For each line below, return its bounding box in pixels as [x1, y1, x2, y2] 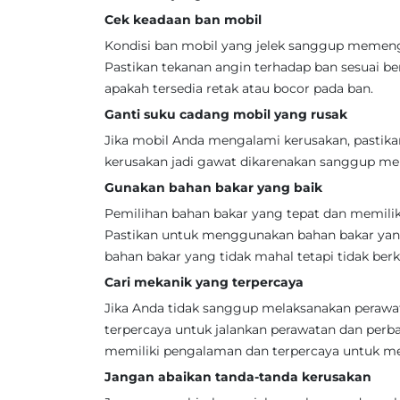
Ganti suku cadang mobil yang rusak [104, 106, 347, 122]
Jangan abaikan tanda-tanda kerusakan [104, 369, 371, 385]
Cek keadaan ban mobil [104, 12, 262, 28]
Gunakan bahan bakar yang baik [104, 179, 322, 196]
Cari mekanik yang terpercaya [104, 274, 304, 290]
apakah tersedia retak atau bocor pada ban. [104, 80, 373, 96]
